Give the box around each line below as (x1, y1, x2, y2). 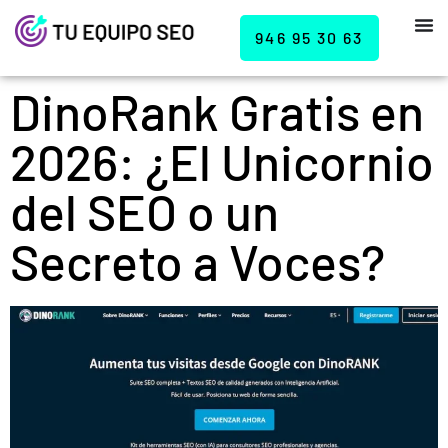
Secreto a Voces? (10, 231, 385, 291)
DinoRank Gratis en (10, 81, 424, 141)
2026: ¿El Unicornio (10, 131, 434, 191)
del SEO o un (10, 181, 279, 241)
